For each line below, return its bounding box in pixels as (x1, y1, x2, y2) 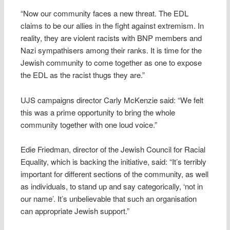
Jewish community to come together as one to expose (21, 57, 202, 68)
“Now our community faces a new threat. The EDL (21, 8, 189, 19)
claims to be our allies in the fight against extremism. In (21, 20, 204, 31)
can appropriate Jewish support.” (21, 205, 130, 217)
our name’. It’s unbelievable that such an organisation (21, 193, 197, 204)
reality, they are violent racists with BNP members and (21, 32, 202, 44)
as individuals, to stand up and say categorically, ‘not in (21, 181, 203, 192)
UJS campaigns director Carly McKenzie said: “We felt (21, 94, 204, 105)
